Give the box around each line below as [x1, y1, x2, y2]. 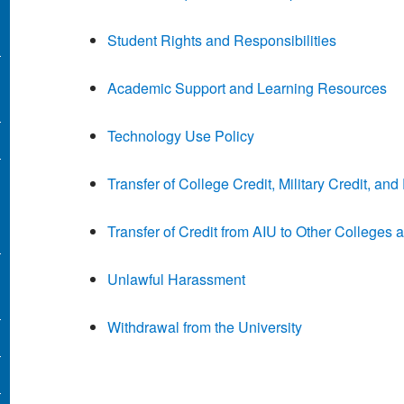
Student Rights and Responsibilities [106, 30, 336, 51]
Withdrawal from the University [106, 317, 302, 338]
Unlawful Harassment [106, 269, 245, 290]
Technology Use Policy [106, 125, 254, 147]
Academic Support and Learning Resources [106, 78, 387, 99]
